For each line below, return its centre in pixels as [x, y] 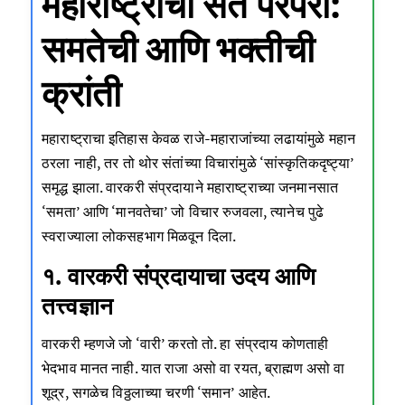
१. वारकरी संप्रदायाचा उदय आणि [179, 276]
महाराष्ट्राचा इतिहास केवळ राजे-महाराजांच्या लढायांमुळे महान [199, 139]
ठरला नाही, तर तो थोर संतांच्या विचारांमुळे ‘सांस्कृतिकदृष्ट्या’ [198, 163]
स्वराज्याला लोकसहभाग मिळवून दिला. [139, 236]
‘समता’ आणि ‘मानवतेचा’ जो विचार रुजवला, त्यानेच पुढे [183, 212]
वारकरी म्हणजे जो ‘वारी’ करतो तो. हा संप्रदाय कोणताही [185, 344]
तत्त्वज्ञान [77, 306]
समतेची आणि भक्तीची [178, 48]
